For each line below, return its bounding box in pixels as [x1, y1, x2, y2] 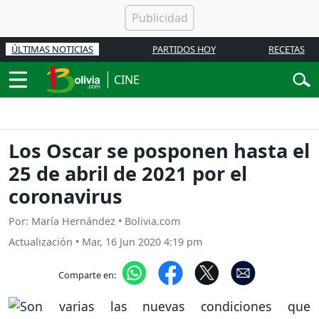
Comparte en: [58, 268, 116, 281]
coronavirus [9, 183, 122, 210]
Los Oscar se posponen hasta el [9, 137, 310, 164]
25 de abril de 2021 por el [9, 160, 247, 187]
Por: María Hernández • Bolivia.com [9, 214, 180, 229]
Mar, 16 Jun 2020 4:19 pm [82, 235, 202, 249]
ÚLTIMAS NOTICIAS [11, 43, 93, 56]
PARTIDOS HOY [152, 43, 216, 56]
